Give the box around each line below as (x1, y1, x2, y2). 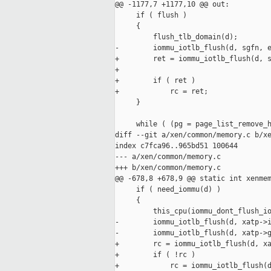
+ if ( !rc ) (115, 250, 195, 260)
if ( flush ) (115, 11, 187, 20)
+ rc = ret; (115, 87, 208, 96)
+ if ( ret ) (115, 76, 195, 85)
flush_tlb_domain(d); (115, 33, 238, 42)
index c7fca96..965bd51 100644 (115, 142, 238, 151)
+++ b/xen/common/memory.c (115, 163, 221, 172)
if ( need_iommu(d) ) (115, 185, 221, 194)
